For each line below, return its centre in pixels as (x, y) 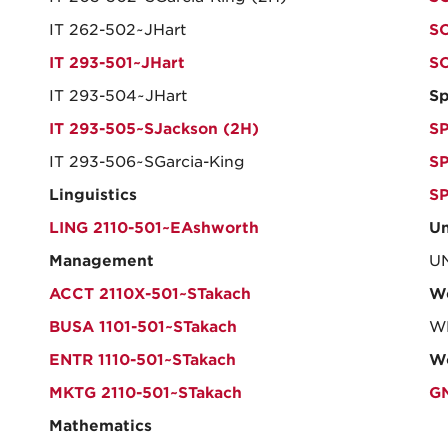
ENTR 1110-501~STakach (142, 360)
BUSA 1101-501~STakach (143, 327)
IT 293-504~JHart (118, 96)
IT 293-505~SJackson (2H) (154, 129)
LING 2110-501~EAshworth (154, 228)
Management (101, 261)
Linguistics (93, 195)
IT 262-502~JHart (117, 30)
